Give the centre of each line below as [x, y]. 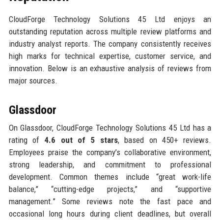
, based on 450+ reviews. [165, 140]
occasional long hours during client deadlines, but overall [110, 213]
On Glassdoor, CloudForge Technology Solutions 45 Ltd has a [110, 127]
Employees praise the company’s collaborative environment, [110, 152]
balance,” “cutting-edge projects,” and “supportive [110, 189]
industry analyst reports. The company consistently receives [110, 43]
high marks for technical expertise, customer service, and [110, 56]
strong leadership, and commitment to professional [110, 164]
